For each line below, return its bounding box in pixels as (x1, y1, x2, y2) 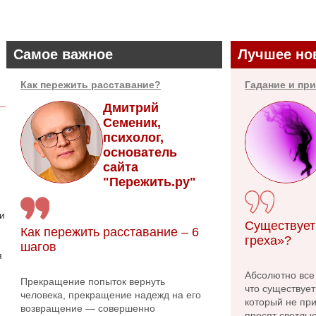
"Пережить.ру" (103, 175, 196, 189)
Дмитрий (103, 101, 159, 115)
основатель (103, 145, 177, 159)
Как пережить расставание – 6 (20, 225, 199, 239)
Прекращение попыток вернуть (20, 276, 165, 287)
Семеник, (103, 116, 161, 130)
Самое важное (13, 47, 113, 62)
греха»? (245, 233, 291, 248)
